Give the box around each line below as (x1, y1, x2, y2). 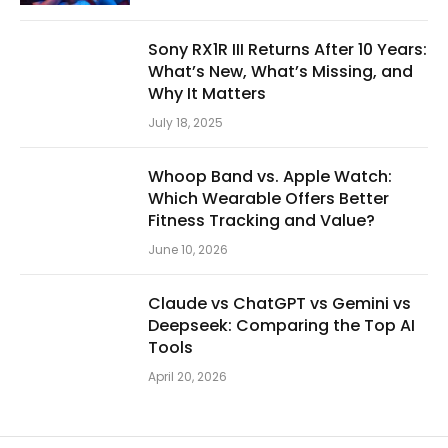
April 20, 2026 (148, 367, 227, 385)
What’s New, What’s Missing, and (148, 59, 413, 83)
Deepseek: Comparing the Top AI (148, 313, 415, 337)
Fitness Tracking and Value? (148, 208, 375, 232)
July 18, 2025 (148, 113, 223, 131)
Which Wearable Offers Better (148, 186, 389, 210)
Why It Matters (148, 81, 266, 105)
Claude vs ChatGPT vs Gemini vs (148, 291, 411, 315)
